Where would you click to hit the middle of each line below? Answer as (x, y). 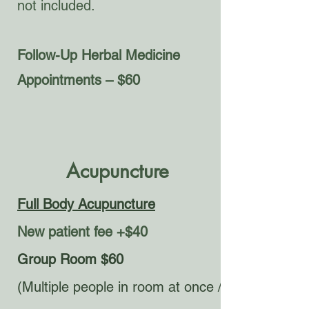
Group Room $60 (70, 259)
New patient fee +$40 (82, 232)
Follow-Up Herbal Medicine (99, 55)
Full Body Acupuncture (86, 204)
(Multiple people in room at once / (120, 287)
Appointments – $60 (79, 80)
